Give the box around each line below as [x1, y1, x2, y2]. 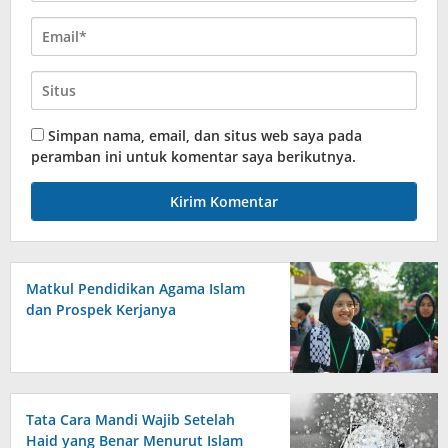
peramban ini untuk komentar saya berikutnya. [31, 147, 356, 166]
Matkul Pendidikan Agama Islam [26, 279, 245, 298]
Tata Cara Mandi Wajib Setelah [26, 410, 235, 429]
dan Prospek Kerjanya [26, 300, 176, 319]
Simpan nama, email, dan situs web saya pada [48, 126, 362, 145]
